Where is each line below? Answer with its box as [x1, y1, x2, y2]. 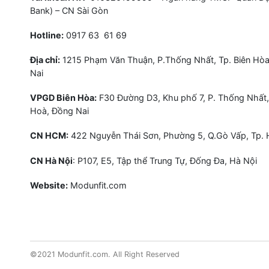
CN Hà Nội [30, 155, 73, 166]
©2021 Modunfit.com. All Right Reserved [30, 249, 180, 259]
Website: [30, 180, 68, 190]
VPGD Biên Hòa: [30, 92, 97, 103]
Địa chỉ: [30, 54, 60, 65]
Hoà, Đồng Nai [30, 106, 89, 116]
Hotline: [30, 29, 64, 40]
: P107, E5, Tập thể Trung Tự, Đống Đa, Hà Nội [73, 155, 257, 166]
